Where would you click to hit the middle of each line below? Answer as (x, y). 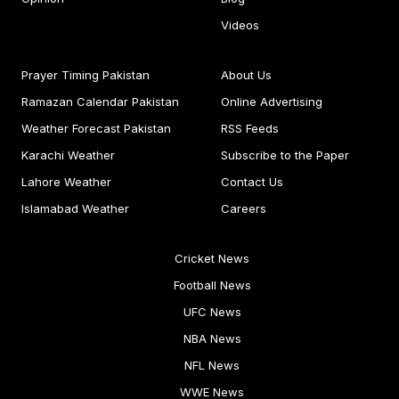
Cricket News (212, 259)
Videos (240, 25)
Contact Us (252, 182)
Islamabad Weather (75, 209)
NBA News (212, 339)
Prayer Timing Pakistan (85, 75)
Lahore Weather (66, 182)
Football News (212, 285)
